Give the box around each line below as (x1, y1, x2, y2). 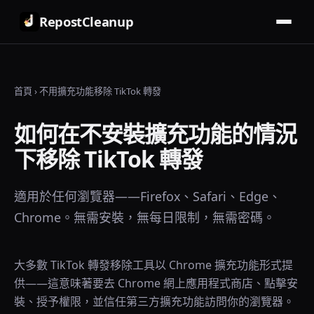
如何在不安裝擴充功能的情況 (14, 118, 297, 149)
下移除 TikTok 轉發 (14, 144, 203, 174)
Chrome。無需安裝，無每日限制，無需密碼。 (14, 209, 275, 226)
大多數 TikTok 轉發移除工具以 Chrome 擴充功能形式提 (14, 257, 293, 273)
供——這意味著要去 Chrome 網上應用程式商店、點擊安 (14, 275, 298, 291)
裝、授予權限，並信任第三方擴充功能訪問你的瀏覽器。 (14, 294, 294, 309)
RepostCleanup (39, 13, 134, 30)
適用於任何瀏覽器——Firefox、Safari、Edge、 (14, 188, 281, 205)
